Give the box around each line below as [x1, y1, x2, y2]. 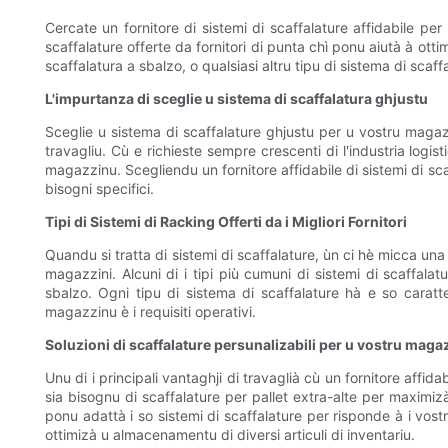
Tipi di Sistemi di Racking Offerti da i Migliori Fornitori [45, 213, 407, 231]
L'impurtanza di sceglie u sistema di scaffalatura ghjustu [45, 90, 428, 108]
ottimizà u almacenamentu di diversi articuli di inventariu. [45, 426, 415, 444]
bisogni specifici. [45, 180, 154, 198]
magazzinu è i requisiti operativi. [45, 303, 256, 321]
